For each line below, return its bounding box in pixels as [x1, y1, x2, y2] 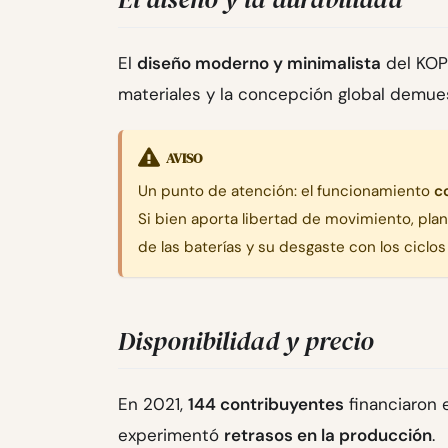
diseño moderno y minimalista [137, 51, 381, 74]
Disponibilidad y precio [118, 322, 374, 359]
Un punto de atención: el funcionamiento [138, 180, 434, 201]
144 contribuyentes [188, 393, 344, 416]
